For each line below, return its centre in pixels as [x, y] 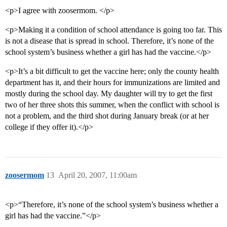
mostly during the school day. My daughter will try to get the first [109, 94]
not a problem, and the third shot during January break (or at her [107, 116]
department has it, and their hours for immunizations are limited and [112, 83]
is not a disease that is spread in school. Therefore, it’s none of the [109, 41]
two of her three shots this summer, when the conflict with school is [112, 105]
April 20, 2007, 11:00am [98, 175]
